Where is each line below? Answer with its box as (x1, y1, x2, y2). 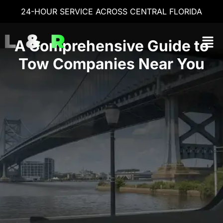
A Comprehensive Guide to (14, 37, 209, 55)
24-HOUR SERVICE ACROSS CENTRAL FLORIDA (21, 6, 202, 16)
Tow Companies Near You (18, 55, 205, 73)
